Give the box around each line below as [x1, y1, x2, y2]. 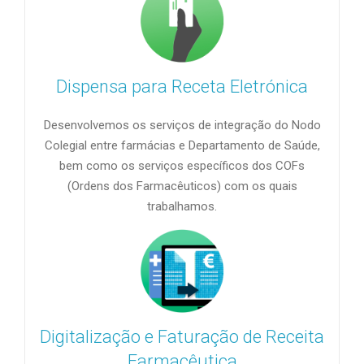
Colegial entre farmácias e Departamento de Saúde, [44, 138, 320, 154]
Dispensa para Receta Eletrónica [56, 76, 308, 97]
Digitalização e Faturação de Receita [40, 327, 324, 348]
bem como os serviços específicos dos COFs [59, 158, 305, 174]
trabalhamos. [147, 199, 217, 214]
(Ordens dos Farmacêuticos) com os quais [67, 179, 297, 194]
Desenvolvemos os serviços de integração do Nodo [43, 118, 321, 133]
